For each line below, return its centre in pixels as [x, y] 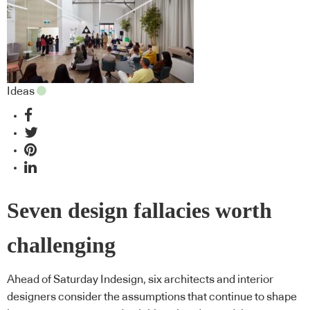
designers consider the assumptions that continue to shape [152, 297]
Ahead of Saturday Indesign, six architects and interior [140, 280]
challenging [61, 245]
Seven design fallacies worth [139, 210]
